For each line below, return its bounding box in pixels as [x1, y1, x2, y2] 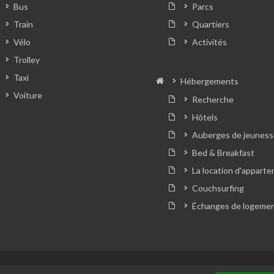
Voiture [13, 90, 42, 101]
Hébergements [180, 76, 239, 87]
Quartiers [192, 19, 229, 30]
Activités [192, 37, 227, 48]
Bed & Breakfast [192, 147, 254, 158]
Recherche [192, 94, 234, 105]
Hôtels [192, 112, 218, 123]
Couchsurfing [192, 183, 244, 194]
